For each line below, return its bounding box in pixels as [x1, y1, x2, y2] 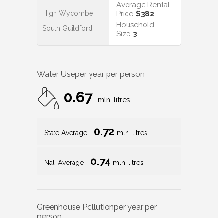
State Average [44, 128, 89, 137]
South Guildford [42, 24, 92, 32]
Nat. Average [44, 158, 86, 166]
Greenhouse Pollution [37, 202, 114, 212]
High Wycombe [42, 9, 93, 17]
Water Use [37, 69, 75, 79]
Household [116, 20, 154, 29]
